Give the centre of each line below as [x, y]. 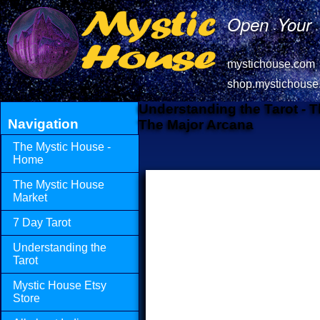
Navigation [43, 124]
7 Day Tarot [42, 222]
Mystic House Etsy [60, 285]
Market [30, 197]
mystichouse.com [271, 64]
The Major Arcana [196, 125]
